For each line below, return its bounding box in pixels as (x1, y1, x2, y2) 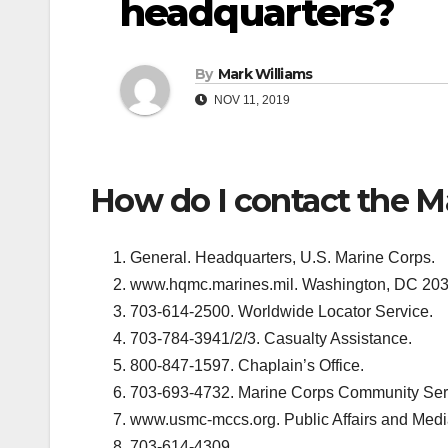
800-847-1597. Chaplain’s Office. (130, 356, 364, 374)
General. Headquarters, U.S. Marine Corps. (130, 248, 435, 266)
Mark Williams (217, 65, 313, 84)
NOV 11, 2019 (211, 93, 290, 108)
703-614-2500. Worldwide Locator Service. (130, 302, 433, 320)
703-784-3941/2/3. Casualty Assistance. (130, 329, 412, 347)
